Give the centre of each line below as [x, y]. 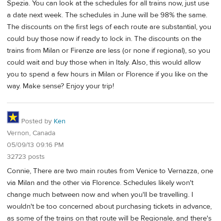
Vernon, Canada [31, 133]
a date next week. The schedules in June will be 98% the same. [107, 15]
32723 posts [26, 157]
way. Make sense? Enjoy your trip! [60, 86]
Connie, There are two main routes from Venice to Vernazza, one [110, 171]
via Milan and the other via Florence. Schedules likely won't [100, 183]
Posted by [37, 122]
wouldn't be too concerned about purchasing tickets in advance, [109, 206]
